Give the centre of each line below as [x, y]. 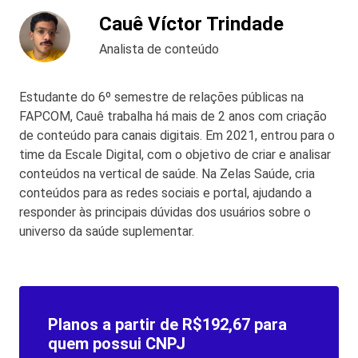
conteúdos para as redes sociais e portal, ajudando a [165, 193]
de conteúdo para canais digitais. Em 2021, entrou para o [177, 135]
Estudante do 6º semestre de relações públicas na [161, 97]
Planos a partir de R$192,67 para [167, 324]
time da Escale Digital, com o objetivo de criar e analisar [175, 154]
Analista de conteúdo [159, 49]
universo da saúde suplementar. [107, 231]
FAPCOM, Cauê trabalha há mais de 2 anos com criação [173, 116]
